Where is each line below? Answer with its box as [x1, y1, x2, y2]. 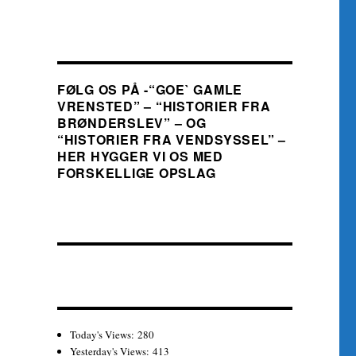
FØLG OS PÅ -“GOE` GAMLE [56, 80, 243, 99]
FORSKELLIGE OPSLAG [56, 164, 216, 182]
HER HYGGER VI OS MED [56, 147, 223, 165]
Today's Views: [70, 327, 138, 342]
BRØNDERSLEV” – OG [56, 114, 207, 132]
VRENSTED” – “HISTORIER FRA [56, 97, 271, 115]
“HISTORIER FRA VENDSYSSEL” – [56, 130, 286, 149]
